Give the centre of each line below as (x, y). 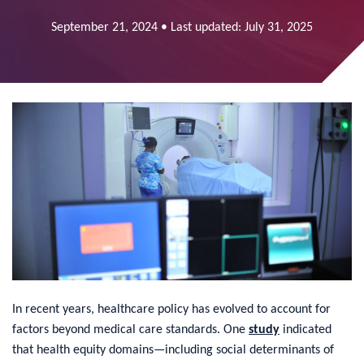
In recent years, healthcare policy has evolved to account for (171, 309)
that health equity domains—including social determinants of (173, 350)
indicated (305, 329)
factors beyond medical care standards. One (130, 329)
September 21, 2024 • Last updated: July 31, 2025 (182, 28)
